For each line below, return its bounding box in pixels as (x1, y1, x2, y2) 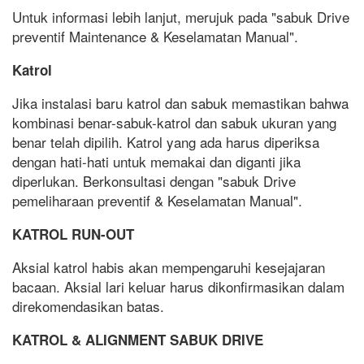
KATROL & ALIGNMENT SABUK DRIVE (12, 329, 263, 349)
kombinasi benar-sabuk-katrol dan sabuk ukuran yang (12, 111, 336, 132)
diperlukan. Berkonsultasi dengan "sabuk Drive (12, 170, 296, 191)
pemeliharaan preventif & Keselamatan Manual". (12, 189, 302, 210)
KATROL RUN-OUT (12, 223, 134, 244)
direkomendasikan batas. (12, 295, 164, 316)
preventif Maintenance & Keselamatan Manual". (12, 25, 298, 46)
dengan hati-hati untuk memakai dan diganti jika (12, 150, 301, 171)
